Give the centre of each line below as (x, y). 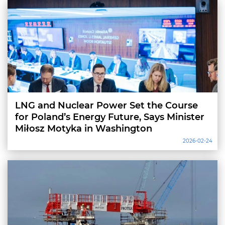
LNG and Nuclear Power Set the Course (106, 105)
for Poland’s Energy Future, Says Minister (110, 117)
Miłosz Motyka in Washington (84, 129)
